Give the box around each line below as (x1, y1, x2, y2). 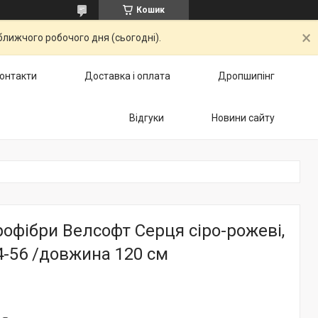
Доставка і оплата (84, 70, 170, 82)
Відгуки (129, 112, 164, 124)
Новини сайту (212, 112, 275, 124)
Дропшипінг (218, 70, 275, 82)
